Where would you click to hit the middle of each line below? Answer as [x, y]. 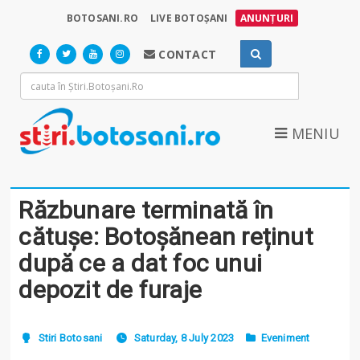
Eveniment [285, 337]
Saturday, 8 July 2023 [184, 337]
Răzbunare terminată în [146, 210]
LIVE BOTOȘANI [189, 18]
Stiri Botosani [70, 337]
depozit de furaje [110, 289]
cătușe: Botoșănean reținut [166, 236]
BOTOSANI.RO [102, 18]
